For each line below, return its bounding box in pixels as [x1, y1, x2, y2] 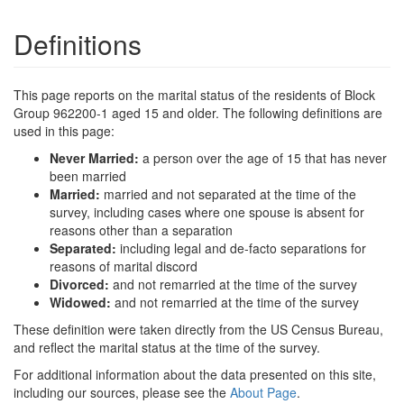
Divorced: [50, 275, 113, 293]
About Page [230, 383, 297, 401]
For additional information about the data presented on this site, [14, 365, 376, 383]
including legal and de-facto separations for [120, 239, 366, 257]
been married [50, 167, 126, 185]
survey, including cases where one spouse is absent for [50, 203, 364, 221]
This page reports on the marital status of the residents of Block [14, 86, 375, 104]
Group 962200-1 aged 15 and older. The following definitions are [14, 104, 382, 122]
